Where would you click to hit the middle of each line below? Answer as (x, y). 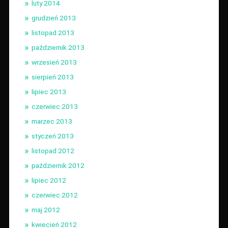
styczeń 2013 (52, 136)
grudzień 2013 (53, 18)
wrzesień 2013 (54, 62)
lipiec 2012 (49, 180)
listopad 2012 (53, 150)
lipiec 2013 (49, 91)
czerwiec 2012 (54, 195)
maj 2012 (46, 209)
